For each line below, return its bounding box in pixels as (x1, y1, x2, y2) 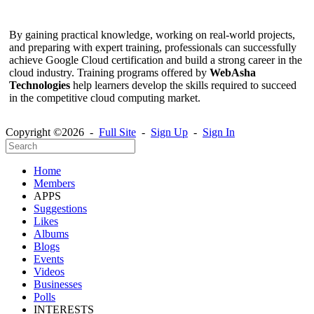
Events (34, 253, 64, 266)
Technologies (9, 79, 70, 92)
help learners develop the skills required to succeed (70, 79, 296, 92)
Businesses (34, 278, 82, 291)
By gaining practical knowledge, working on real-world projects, (9, 29, 295, 41)
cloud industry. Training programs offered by (9, 67, 210, 79)
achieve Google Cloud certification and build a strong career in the (9, 54, 302, 67)
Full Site (99, 126, 136, 139)
